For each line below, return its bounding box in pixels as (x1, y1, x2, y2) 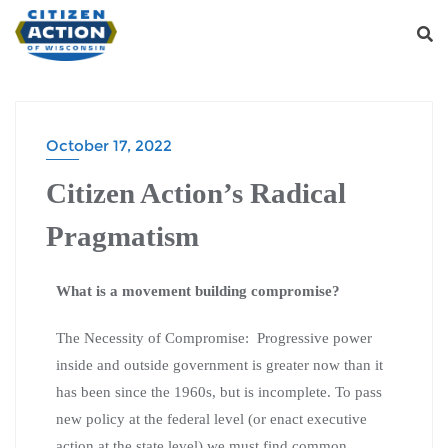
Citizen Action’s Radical (46, 176, 346, 209)
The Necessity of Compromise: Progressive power (56, 329, 372, 346)
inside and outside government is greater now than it (56, 356, 383, 373)
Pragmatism (46, 219, 199, 252)
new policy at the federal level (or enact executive (56, 410, 367, 427)
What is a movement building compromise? (56, 282, 340, 299)
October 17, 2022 (46, 135, 172, 155)
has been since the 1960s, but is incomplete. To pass (56, 383, 382, 400)
